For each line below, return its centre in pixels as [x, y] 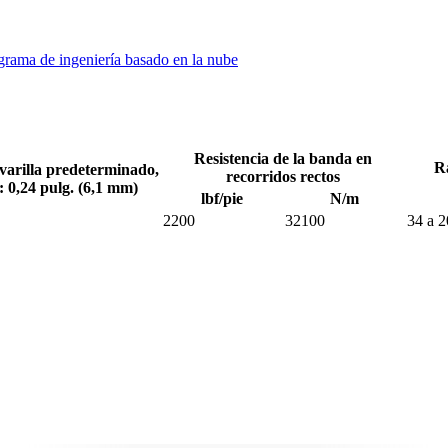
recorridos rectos [283, 177]
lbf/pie [222, 199]
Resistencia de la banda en [283, 159]
